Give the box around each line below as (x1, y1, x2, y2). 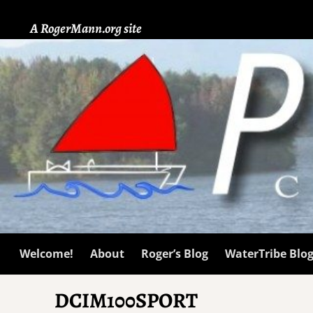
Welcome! (19, 246, 73, 262)
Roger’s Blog (140, 246, 208, 262)
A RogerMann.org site (30, 19, 143, 38)
